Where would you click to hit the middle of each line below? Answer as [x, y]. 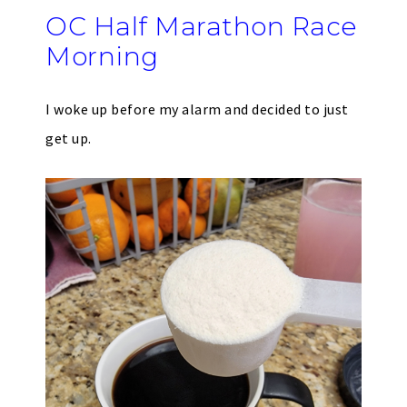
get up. [69, 138]
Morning [102, 56]
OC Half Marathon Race [201, 26]
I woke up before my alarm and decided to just [197, 109]
